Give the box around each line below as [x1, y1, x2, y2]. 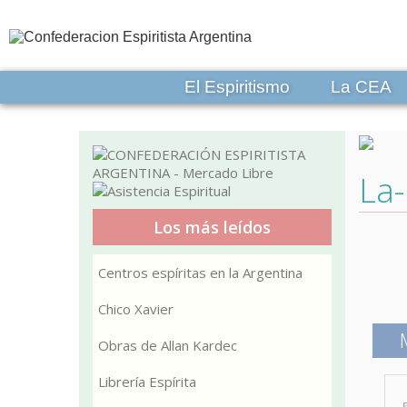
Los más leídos [153, 216, 271, 238]
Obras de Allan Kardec [98, 336, 237, 354]
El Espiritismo [184, 77, 290, 96]
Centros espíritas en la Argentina [98, 263, 303, 282]
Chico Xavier [98, 300, 174, 318]
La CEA [330, 77, 392, 96]
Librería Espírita [98, 372, 196, 391]
